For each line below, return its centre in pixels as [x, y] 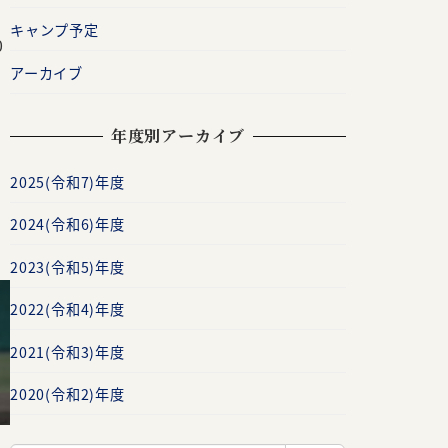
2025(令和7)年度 [67, 181]
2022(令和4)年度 [67, 309]
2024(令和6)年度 [67, 224]
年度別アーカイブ [178, 136]
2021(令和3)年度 [67, 351]
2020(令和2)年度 [67, 394]
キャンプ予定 [54, 29]
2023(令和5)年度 [67, 266]
